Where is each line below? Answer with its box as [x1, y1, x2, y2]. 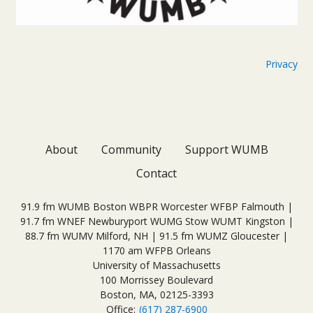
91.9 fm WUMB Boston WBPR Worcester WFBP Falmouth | [20, 200, 293, 213]
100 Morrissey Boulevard [100, 273, 213, 286]
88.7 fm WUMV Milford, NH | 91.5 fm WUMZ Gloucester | [25, 229, 288, 242]
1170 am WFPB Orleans [102, 244, 211, 257]
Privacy [265, 57, 298, 71]
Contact [136, 166, 177, 181]
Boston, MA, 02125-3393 [99, 288, 214, 301]
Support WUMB [184, 142, 268, 157]
